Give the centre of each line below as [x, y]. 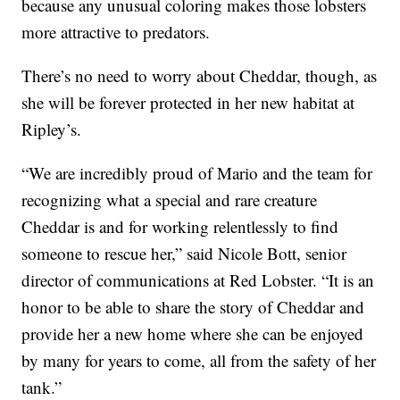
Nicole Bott [258, 254]
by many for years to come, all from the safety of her [199, 361]
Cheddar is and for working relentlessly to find [180, 227]
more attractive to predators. [116, 32]
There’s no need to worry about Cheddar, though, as [200, 76]
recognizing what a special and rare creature [170, 200]
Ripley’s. [52, 129]
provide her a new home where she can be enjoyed [193, 334]
